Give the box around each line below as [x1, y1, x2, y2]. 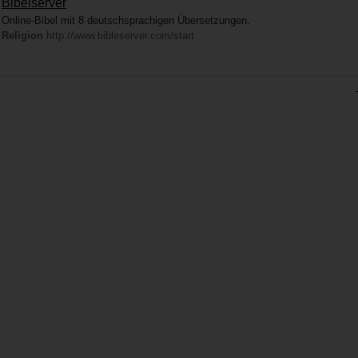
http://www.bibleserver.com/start [43, 30, 194, 42]
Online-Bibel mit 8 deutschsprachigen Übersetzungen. [2, 14, 250, 27]
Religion [2, 30, 43, 42]
